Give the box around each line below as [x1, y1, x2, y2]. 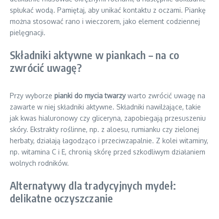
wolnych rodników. [10, 159, 69, 167]
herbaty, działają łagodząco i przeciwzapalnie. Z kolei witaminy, [10, 136, 208, 145]
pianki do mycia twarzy [54, 91, 126, 100]
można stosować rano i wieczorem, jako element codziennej [10, 17, 200, 25]
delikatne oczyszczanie [10, 191, 113, 205]
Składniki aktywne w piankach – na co [10, 48, 179, 62]
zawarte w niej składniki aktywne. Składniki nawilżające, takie [10, 103, 201, 111]
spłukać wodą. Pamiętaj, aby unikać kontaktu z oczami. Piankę [10, 6, 206, 14]
